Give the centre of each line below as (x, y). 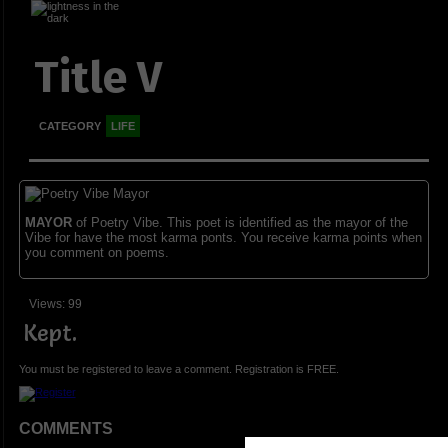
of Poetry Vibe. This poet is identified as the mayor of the (239, 223)
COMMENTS (65, 429)
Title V (97, 78)
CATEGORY (69, 126)
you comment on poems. (96, 253)
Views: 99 (55, 304)
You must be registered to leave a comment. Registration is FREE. (178, 369)
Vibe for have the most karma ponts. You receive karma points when (223, 238)
